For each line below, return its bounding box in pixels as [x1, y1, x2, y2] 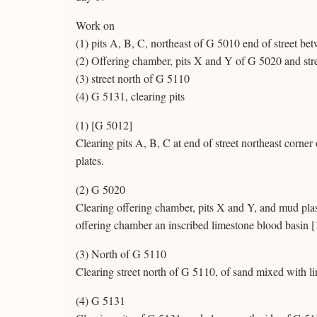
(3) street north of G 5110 [76, 71, 190, 86]
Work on [76, 18, 115, 33]
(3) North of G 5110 [76, 246, 166, 261]
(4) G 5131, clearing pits [76, 88, 185, 103]
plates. [76, 153, 104, 168]
